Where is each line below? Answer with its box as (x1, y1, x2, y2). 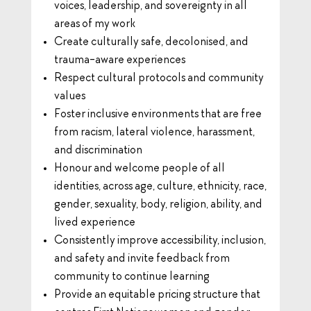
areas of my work (53, 17, 135, 31)
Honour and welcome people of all (53, 162, 225, 175)
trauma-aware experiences (53, 53, 185, 67)
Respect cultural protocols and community (53, 72, 264, 85)
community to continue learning (53, 270, 210, 283)
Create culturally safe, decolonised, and (53, 35, 249, 49)
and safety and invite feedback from (53, 252, 230, 265)
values (53, 90, 85, 103)
